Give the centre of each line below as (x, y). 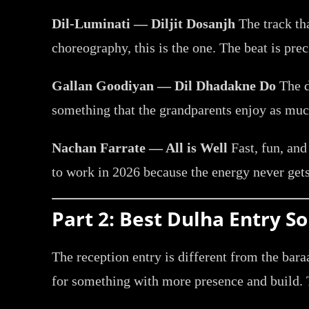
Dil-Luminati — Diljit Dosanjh (144, 23)
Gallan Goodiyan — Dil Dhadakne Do (164, 85)
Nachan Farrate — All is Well (140, 147)
